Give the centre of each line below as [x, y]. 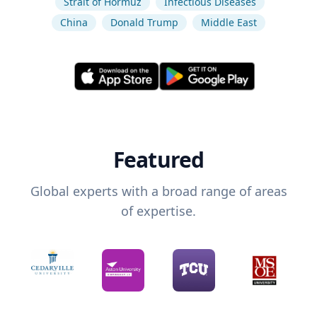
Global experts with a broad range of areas [158, 191]
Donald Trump [144, 22]
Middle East [229, 22]
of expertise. [158, 211]
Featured [158, 160]
